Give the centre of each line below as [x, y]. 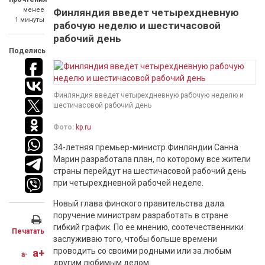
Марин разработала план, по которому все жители [152, 159]
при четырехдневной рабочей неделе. [128, 183]
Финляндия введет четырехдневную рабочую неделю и [148, 95]
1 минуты [30, 20]
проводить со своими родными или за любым [142, 251]
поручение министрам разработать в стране [141, 215]
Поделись [27, 51]
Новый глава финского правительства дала [139, 203]
